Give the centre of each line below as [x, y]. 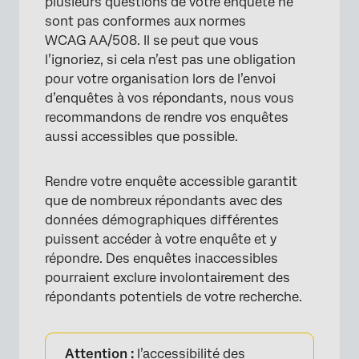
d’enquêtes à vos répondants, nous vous [169, 98]
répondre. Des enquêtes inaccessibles [161, 258]
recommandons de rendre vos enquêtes [167, 117]
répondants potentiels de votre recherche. [173, 297]
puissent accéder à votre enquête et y [161, 239]
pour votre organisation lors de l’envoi [160, 79]
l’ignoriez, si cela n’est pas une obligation [170, 60]
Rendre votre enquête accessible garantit [171, 182]
